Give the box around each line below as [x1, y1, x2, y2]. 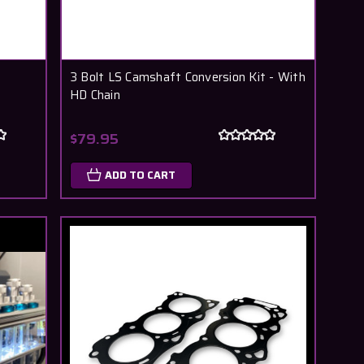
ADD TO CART [104, 167, 175, 184]
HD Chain [69, 85, 120, 106]
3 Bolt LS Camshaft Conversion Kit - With [69, 67, 305, 88]
